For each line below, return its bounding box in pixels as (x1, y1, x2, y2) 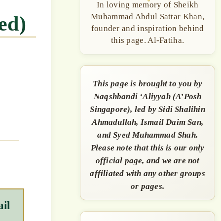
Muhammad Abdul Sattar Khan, (91, 12, 205, 21)
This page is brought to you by (93, 78, 203, 88)
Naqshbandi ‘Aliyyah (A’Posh (93, 91, 202, 101)
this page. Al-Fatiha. (110, 36, 184, 45)
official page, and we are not (95, 155, 200, 165)
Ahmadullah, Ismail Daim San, (92, 117, 203, 127)
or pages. (131, 181, 165, 191)
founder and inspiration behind (91, 24, 204, 33)
